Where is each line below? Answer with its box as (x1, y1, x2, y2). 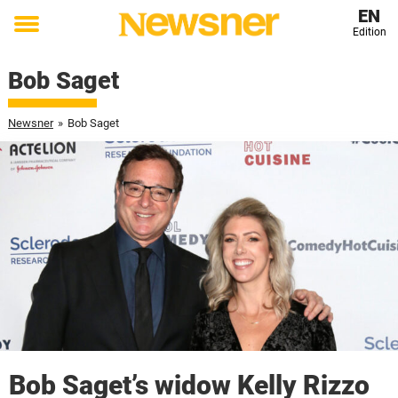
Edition (352, 26, 386, 38)
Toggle (14, 27, 62, 46)
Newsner (7, 116, 53, 130)
